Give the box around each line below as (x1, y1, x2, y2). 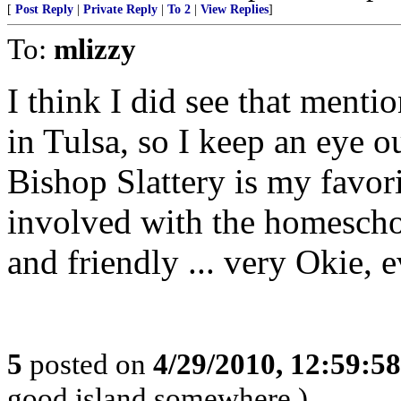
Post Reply (15, 3, 73, 16)
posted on (22, 347, 153, 380)
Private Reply (83, 3, 158, 16)
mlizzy (54, 32, 136, 65)
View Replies (200, 3, 269, 16)
